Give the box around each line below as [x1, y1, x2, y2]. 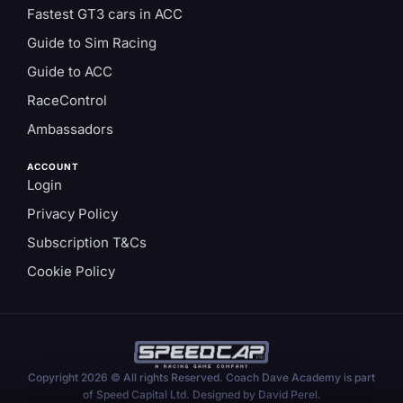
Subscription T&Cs [27, 233, 147, 251]
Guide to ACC [27, 62, 112, 80]
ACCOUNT [27, 160, 79, 172]
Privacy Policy [27, 204, 118, 222]
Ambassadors [27, 120, 113, 138]
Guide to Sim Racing [27, 33, 157, 51]
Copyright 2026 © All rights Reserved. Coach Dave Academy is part [28, 371, 375, 385]
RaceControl [27, 91, 107, 109]
